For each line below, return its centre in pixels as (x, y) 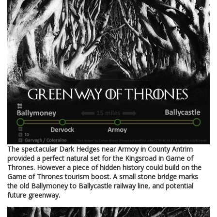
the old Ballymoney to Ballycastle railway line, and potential (100, 186)
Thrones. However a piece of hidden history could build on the (104, 168)
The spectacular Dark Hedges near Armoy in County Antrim (100, 149)
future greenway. (34, 195)
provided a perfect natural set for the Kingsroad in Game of (100, 158)
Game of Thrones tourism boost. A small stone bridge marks (103, 177)
